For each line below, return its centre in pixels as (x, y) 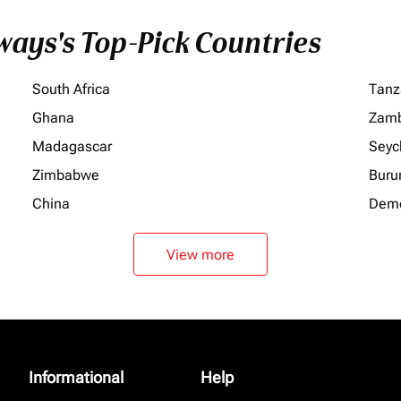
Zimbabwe (66, 175)
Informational (76, 377)
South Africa (71, 89)
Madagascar (72, 146)
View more (200, 254)
